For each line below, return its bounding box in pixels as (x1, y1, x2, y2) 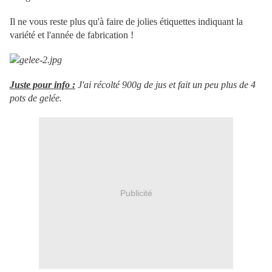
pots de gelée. (10, 93, 62, 104)
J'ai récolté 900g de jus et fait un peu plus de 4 (75, 80, 256, 90)
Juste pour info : (10, 80, 75, 90)
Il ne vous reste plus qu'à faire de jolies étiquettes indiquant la (10, 16, 243, 27)
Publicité (120, 188, 152, 198)
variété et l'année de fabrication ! (10, 30, 134, 41)
